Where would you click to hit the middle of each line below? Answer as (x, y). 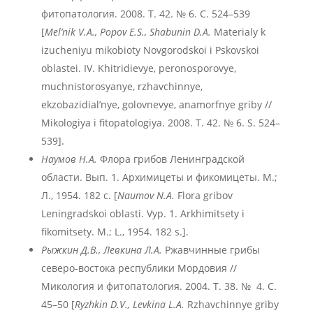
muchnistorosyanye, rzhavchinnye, (122, 86)
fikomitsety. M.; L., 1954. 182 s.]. (115, 232)
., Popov (109, 32)
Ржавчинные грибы (211, 250)
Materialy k (238, 32)
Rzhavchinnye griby (233, 304)
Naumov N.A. (146, 195)
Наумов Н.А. (69, 159)
